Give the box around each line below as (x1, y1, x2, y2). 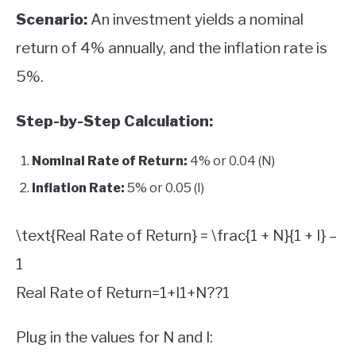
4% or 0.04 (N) (188, 153, 275, 168)
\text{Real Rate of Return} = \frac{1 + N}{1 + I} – (16, 226, 337, 245)
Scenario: (16, 10, 87, 29)
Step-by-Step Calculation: (16, 111, 213, 130)
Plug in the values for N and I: (16, 327, 213, 346)
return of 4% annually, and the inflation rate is (16, 38, 327, 57)
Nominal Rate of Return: (32, 153, 188, 168)
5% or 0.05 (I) (125, 180, 204, 195)
